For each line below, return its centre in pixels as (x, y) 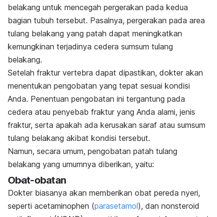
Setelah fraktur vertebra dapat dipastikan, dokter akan (105, 72)
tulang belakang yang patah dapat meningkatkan (95, 33)
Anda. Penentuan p (42, 99)
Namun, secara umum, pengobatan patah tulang (93, 151)
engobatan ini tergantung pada (130, 99)
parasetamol (116, 206)
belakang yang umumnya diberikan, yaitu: (81, 164)
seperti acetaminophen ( (51, 206)
